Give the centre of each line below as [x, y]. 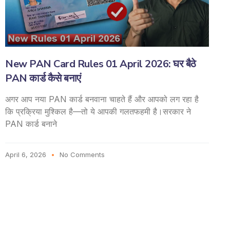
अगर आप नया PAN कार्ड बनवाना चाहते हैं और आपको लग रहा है [102, 99]
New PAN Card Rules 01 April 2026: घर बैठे [101, 64]
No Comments [81, 154]
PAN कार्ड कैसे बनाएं [43, 78]
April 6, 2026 [27, 154]
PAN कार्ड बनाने [31, 123]
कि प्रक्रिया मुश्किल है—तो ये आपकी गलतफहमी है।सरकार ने [98, 111]
